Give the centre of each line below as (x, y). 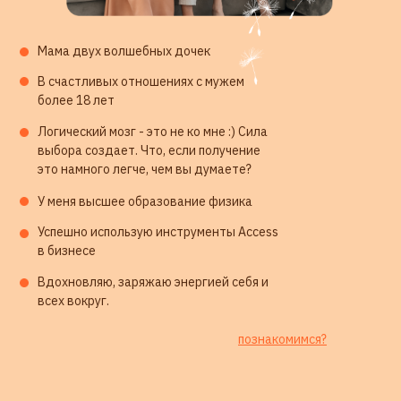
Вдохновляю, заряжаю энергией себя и (153, 282)
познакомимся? (282, 340)
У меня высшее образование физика (145, 202)
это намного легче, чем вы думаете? (145, 170)
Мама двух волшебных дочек (124, 51)
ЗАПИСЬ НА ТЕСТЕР (144, 273)
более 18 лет (76, 101)
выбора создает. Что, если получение (149, 151)
